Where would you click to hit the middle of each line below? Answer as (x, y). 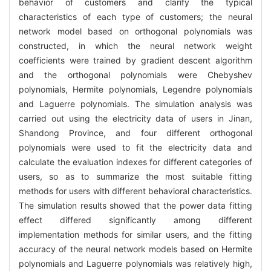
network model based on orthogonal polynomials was (135, 31)
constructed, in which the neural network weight (135, 46)
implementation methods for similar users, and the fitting (135, 235)
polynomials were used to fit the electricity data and (135, 148)
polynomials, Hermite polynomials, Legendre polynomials (135, 90)
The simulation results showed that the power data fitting (135, 206)
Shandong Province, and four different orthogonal (135, 133)
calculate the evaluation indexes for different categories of (135, 162)
